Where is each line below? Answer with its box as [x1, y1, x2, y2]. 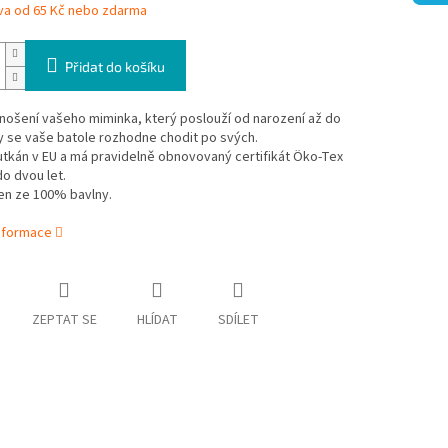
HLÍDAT [136, 310, 178, 331]
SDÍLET [217, 310, 259, 331]
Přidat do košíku [64, 58, 165, 76]
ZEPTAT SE [31, 310, 97, 331]
